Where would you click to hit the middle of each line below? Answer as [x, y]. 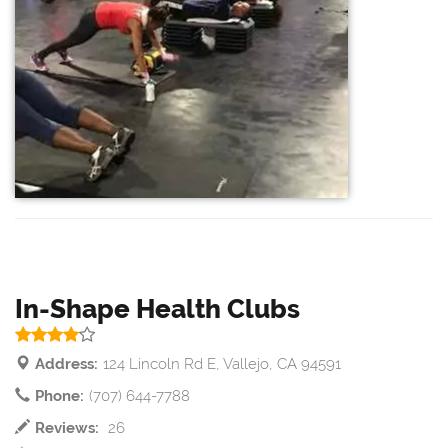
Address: [66, 364]
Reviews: [67, 428]
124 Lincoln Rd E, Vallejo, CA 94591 [222, 364]
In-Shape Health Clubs [157, 309]
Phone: [59, 396]
